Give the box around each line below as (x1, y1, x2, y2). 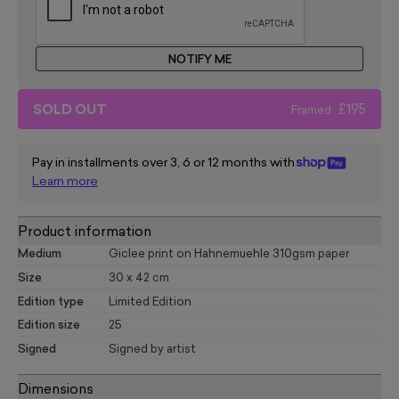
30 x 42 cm (109, 272, 169, 284)
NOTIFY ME (167, 53, 232, 66)
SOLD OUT (33, 103, 107, 118)
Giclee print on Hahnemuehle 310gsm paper (109, 248, 349, 261)
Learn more (32, 175, 98, 189)
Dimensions (18, 383, 94, 397)
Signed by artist (109, 344, 196, 356)
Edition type (18, 296, 84, 308)
